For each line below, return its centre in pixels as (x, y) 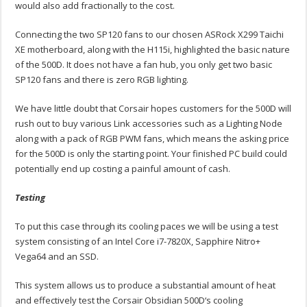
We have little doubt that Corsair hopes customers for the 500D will (153, 109)
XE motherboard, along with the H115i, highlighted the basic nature (153, 50)
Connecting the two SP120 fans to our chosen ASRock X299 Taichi (150, 35)
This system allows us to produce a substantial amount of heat (146, 285)
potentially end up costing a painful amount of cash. (123, 169)
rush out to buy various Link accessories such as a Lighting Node (149, 124)
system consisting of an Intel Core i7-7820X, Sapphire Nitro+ (138, 242)
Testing (30, 198)
